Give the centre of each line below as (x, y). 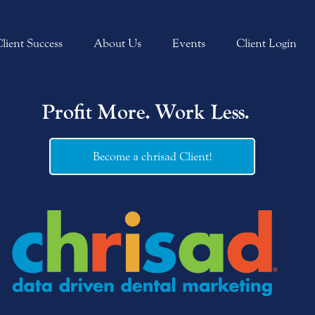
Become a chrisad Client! (152, 156)
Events (188, 43)
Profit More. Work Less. (145, 113)
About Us (117, 43)
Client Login (266, 43)
